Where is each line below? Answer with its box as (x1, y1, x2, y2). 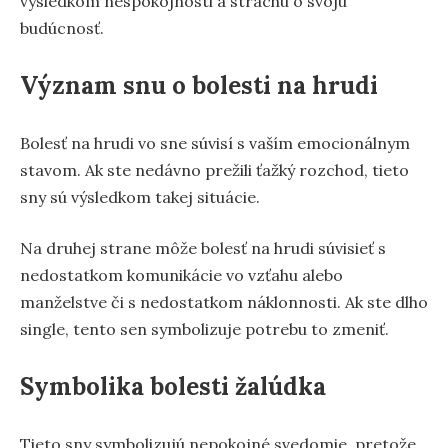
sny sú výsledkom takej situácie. (20, 187, 260, 208)
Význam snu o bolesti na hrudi (20, 70, 378, 102)
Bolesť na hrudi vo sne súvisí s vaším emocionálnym (20, 133, 410, 154)
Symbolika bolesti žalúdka (20, 371, 326, 403)
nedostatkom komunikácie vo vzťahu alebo (20, 265, 343, 286)
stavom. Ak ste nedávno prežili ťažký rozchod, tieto (20, 160, 409, 181)
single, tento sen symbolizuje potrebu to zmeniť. (20, 319, 389, 340)
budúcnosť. (20, 18, 104, 39)
